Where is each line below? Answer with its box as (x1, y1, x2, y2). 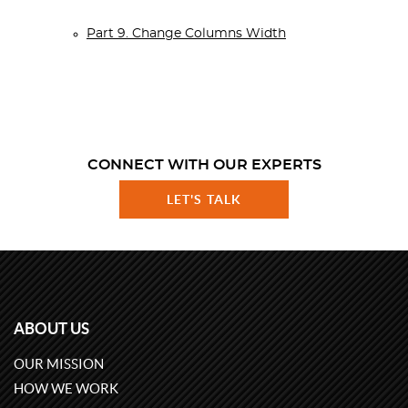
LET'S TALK (167, 192, 241, 207)
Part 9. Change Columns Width (87, 27, 286, 40)
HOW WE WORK (14, 381, 118, 396)
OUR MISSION (14, 356, 104, 372)
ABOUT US (14, 320, 89, 337)
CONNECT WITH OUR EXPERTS (87, 158, 321, 172)
